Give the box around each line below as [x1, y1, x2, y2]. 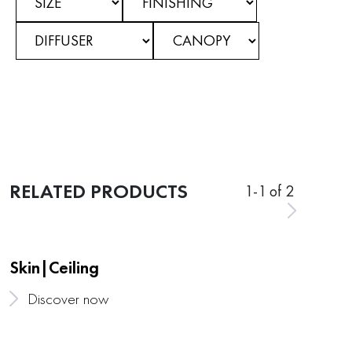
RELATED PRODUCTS [9, 178, 188, 203]
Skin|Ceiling [9, 255, 99, 279]
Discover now [27, 288, 108, 309]
